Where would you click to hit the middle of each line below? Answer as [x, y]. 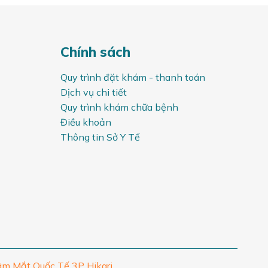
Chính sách [96, 52]
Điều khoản [86, 122]
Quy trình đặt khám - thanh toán [133, 77]
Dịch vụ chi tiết [94, 92]
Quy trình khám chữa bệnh [120, 107]
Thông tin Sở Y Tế [100, 137]
